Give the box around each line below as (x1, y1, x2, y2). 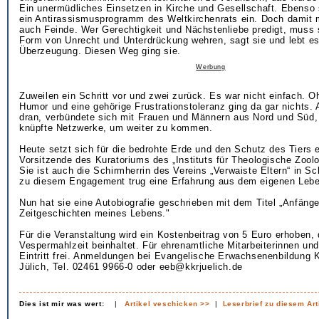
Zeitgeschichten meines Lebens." (19, 208, 170, 219)
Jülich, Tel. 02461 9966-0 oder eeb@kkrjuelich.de (19, 261, 243, 272)
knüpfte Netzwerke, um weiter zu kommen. (19, 122, 213, 133)
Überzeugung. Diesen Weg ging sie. (19, 46, 181, 56)
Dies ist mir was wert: (19, 300, 105, 308)
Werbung (196, 63, 226, 70)
